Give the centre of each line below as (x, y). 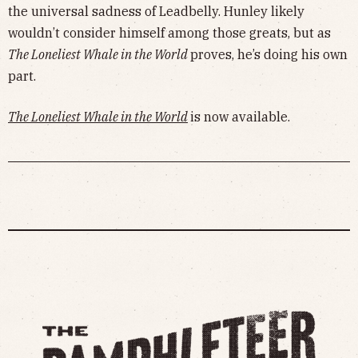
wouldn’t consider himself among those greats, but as (169, 32)
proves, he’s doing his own (269, 54)
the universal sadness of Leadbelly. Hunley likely (156, 11)
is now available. (242, 116)
